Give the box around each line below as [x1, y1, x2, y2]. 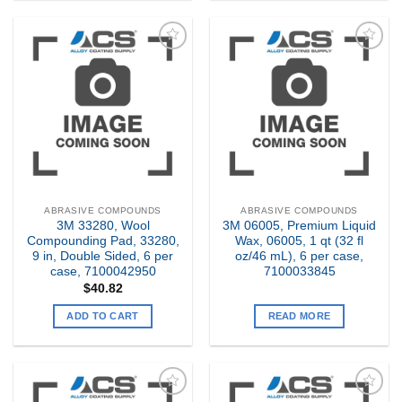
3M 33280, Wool [56, 219, 150, 233]
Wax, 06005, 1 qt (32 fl [235, 234, 363, 249]
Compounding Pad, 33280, [26, 234, 179, 249]
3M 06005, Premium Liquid [223, 219, 376, 233]
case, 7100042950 [49, 265, 156, 279]
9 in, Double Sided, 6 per [32, 249, 173, 264]
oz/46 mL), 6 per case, [235, 249, 363, 264]
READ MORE [267, 310, 331, 321]
